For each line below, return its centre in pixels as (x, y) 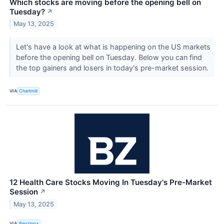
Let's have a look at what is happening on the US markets (113, 46)
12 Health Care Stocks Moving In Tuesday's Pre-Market (111, 182)
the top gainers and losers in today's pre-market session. (113, 67)
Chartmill (28, 91)
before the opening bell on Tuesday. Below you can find (109, 57)
